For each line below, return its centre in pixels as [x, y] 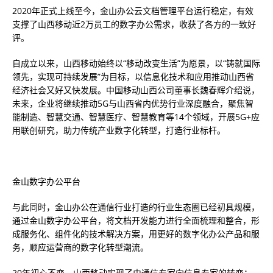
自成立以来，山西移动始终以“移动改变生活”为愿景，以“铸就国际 [136, 63]
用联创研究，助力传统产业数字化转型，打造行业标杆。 [119, 130]
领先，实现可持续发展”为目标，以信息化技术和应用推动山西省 [133, 76]
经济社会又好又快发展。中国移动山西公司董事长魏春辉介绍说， [136, 90]
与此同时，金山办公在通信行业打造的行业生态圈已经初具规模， [136, 207]
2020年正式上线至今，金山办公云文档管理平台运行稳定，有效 [133, 11]
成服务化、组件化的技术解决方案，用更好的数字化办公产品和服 [136, 234]
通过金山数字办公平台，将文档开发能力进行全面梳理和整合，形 [136, 220]
